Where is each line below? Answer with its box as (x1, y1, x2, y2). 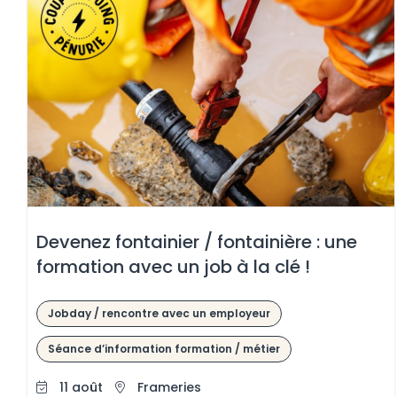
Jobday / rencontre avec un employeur (48, 305, 271, 321)
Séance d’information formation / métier (48, 340, 281, 356)
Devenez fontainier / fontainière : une (36, 230, 358, 254)
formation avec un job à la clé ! (36, 254, 311, 279)
